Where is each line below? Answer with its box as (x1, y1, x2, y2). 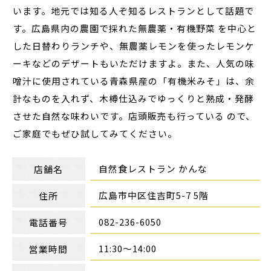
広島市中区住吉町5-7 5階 (99, 188, 209, 201)
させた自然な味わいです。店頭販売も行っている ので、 (13, 109, 256, 122)
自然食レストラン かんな (99, 162, 208, 175)
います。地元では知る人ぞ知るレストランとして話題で (13, 4, 255, 17)
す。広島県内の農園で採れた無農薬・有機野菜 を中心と (13, 21, 257, 34)
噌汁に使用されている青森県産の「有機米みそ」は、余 (13, 74, 255, 87)
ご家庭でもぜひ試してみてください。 (13, 126, 178, 140)
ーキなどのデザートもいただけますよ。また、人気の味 (13, 56, 255, 70)
